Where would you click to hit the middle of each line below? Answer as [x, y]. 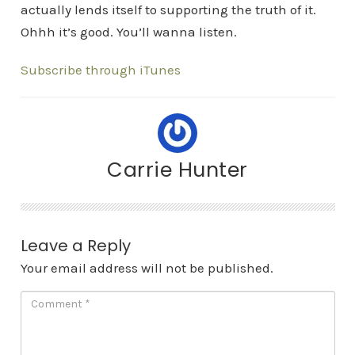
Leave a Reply [75, 246]
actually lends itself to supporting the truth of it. [168, 10]
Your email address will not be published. [147, 268]
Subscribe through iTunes [100, 70]
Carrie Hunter [177, 170]
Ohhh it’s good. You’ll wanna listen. [128, 32]
